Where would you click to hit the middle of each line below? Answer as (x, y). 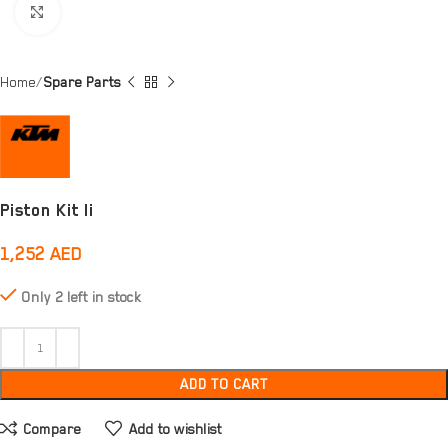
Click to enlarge (100, 13)
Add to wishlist (175, 428)
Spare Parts (82, 82)
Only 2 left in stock (81, 297)
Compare (52, 428)
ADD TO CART (224, 384)
